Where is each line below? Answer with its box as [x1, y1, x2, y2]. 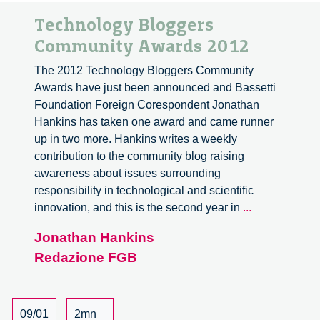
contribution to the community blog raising [34, 150, 244, 163]
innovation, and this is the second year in [34, 201, 243, 214]
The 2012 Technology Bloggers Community [34, 64, 254, 77]
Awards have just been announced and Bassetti [34, 81, 276, 94]
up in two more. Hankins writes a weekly [34, 133, 237, 146]
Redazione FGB [34, 250, 137, 266]
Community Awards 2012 [34, 35, 249, 57]
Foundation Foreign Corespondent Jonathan [34, 99, 259, 111]
